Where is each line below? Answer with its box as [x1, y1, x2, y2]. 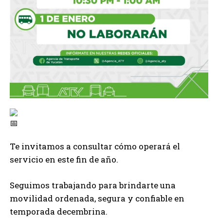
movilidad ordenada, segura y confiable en [10, 193, 184, 204]
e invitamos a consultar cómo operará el [15, 141, 180, 152]
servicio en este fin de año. [10, 154, 118, 165]
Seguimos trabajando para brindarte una [10, 180, 176, 191]
